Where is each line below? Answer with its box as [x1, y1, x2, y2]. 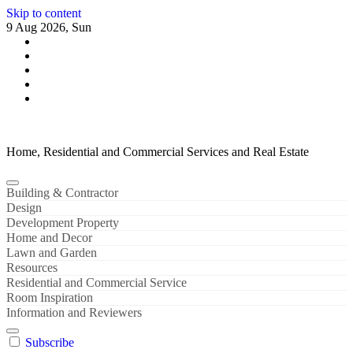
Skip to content [6, 6, 81, 20]
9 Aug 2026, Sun [6, 20, 91, 34]
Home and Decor [6, 231, 92, 244]
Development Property [6, 216, 119, 229]
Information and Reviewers [6, 306, 142, 319]
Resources [6, 261, 58, 274]
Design [6, 201, 42, 214]
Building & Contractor [6, 186, 118, 199]
